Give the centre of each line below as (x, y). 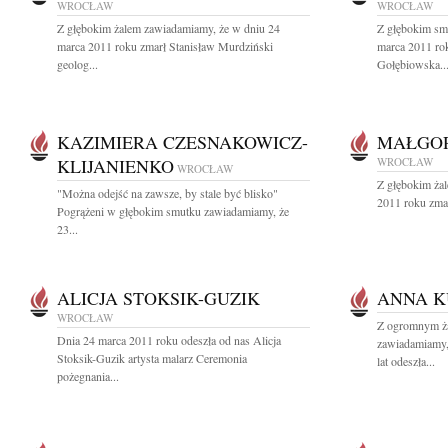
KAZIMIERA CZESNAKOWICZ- (182, 142)
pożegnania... (88, 376)
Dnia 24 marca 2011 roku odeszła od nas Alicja (169, 340)
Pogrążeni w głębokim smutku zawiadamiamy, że (173, 211)
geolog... (77, 64)
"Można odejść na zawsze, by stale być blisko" (167, 193)
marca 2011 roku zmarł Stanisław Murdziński (165, 46)
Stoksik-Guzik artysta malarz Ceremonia (152, 358)
